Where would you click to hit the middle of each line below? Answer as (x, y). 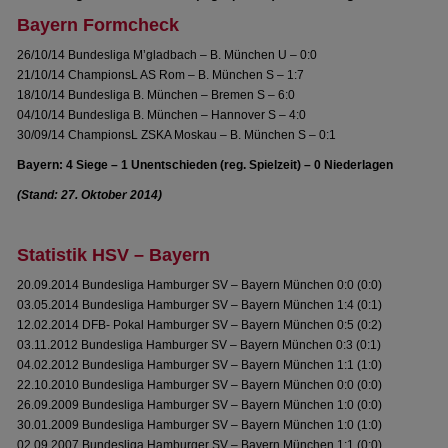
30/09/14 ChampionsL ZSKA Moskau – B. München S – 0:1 (177, 135)
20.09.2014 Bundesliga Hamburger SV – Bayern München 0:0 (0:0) (200, 285)
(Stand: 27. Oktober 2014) (90, 195)
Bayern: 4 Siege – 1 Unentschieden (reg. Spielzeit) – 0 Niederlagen (205, 165)
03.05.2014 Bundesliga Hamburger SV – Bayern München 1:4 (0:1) (200, 305)
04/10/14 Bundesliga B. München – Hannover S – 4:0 (162, 115)
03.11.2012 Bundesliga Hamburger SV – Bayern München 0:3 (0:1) (199, 345)
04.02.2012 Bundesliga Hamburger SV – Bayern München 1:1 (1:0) (200, 365)
